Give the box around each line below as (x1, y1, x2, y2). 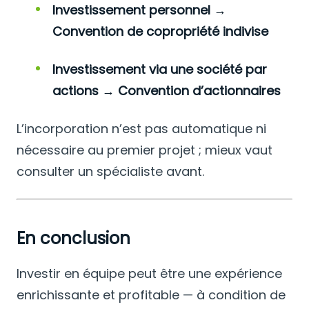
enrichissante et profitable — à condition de (17, 286, 286, 303)
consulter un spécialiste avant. (17, 162, 204, 180)
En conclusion (17, 226, 130, 250)
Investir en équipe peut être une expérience (17, 264, 282, 282)
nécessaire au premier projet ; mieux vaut (17, 141, 272, 159)
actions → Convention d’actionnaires (52, 81, 281, 99)
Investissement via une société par (52, 60, 267, 78)
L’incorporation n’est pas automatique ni (17, 119, 266, 137)
